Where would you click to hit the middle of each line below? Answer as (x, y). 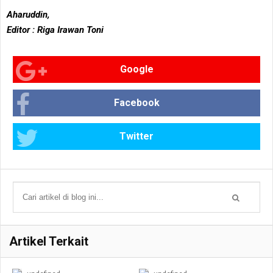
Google (136, 69)
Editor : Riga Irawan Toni (56, 30)
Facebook (136, 103)
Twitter (136, 136)
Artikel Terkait (49, 242)
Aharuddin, (28, 15)
